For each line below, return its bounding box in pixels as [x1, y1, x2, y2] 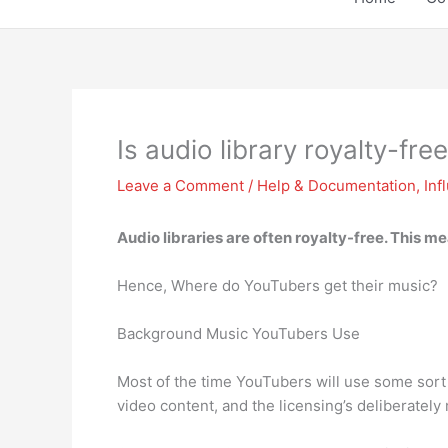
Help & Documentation [257, 176, 416, 195]
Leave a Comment [117, 176, 244, 195]
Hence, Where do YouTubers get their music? [117, 276, 438, 295]
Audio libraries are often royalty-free [117, 228, 384, 247]
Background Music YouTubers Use [117, 324, 360, 343]
